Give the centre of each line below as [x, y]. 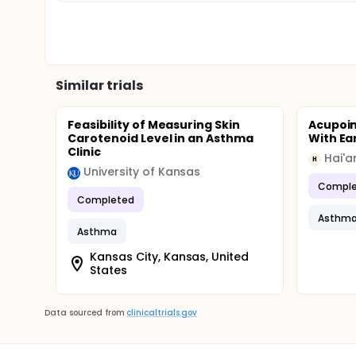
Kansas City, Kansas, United [170, 257]
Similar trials [99, 85]
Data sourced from [85, 313]
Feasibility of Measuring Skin [154, 125]
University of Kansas [142, 172]
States [108, 270]
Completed [106, 199]
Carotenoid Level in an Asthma [161, 138]
